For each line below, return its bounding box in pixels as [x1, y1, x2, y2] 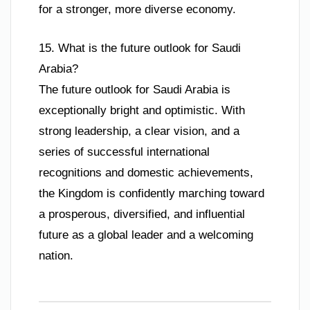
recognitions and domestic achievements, [39, 165, 253, 179]
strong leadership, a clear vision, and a [39, 124, 239, 138]
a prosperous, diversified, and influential [39, 207, 245, 221]
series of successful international [39, 145, 210, 158]
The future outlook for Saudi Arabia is [39, 82, 230, 96]
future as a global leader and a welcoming [39, 228, 253, 241]
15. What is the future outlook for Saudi [39, 41, 241, 55]
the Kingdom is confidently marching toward [39, 186, 264, 200]
